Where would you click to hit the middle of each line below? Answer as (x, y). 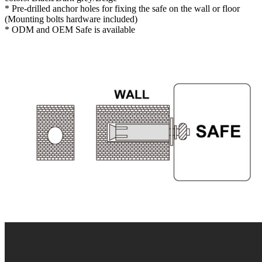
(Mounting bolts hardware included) (71, 19)
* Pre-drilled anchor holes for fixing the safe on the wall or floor (122, 9)
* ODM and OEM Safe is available (70, 30)
